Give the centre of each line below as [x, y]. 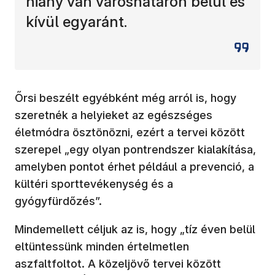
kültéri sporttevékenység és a [94, 184]
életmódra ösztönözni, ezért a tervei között [130, 132]
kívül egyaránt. [76, 21]
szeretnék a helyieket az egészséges [114, 115]
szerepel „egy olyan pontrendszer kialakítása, [135, 149]
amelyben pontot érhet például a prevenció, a [134, 166]
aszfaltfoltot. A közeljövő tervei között [118, 263]
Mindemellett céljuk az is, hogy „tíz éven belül [135, 229]
